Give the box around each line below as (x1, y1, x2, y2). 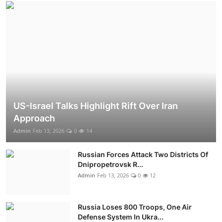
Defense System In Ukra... (78, 212, 164, 221)
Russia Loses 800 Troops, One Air (78, 202, 192, 211)
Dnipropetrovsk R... (78, 160, 143, 168)
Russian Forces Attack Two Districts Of (78, 150, 208, 159)
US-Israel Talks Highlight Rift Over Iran (13, 100, 178, 111)
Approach (13, 112, 55, 123)
